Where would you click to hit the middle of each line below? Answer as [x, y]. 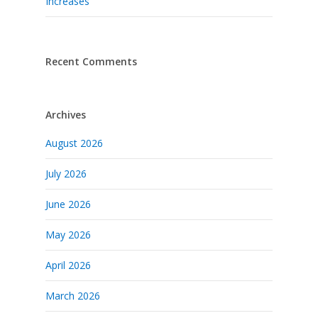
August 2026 [74, 143]
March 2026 [73, 296]
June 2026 [68, 204]
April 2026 [68, 265]
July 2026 [66, 174]
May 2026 [68, 235]
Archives [66, 115]
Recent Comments [91, 61]
